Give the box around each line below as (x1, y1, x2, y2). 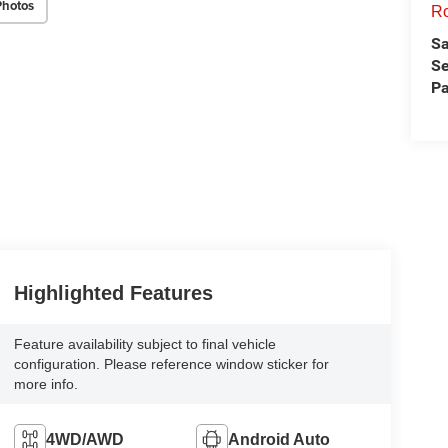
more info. (13, 375, 78, 392)
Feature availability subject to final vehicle (13, 335, 276, 352)
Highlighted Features (13, 281, 213, 304)
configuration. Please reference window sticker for (13, 355, 329, 372)
